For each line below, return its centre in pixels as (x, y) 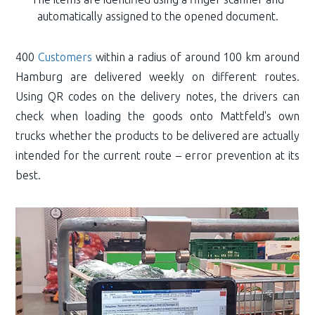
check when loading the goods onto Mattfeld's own (157, 116)
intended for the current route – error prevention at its (157, 156)
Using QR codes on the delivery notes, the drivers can (157, 97)
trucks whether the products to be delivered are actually (157, 136)
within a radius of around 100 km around (196, 57)
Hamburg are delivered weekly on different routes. (157, 77)
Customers (65, 57)
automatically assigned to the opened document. (157, 17)
